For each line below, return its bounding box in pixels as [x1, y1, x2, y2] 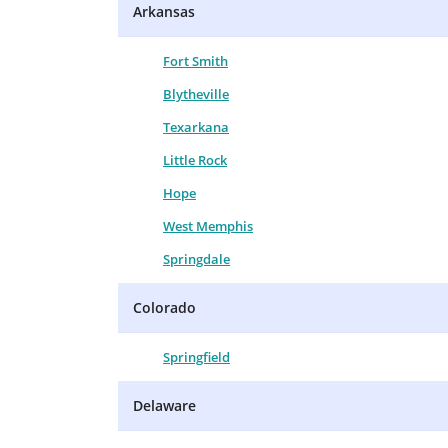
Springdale [163, 249, 230, 268]
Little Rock [163, 150, 227, 169]
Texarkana [163, 117, 229, 136]
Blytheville [163, 84, 229, 103]
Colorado [133, 297, 196, 317]
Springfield [163, 347, 230, 366]
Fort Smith [163, 51, 228, 70]
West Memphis [163, 216, 253, 235]
